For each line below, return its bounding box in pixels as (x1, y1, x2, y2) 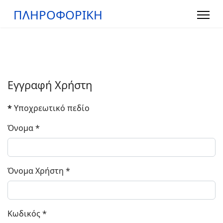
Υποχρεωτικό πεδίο (12, 103, 90, 113)
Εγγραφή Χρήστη (7, 78, 92, 92)
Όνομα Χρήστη (7, 165, 64, 176)
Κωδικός (7, 208, 40, 219)
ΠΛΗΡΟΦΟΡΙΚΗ (13, 6, 103, 23)
